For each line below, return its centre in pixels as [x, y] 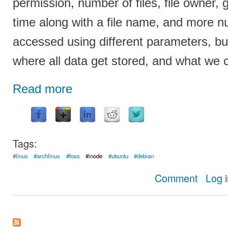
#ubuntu [118, 155]
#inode [94, 155]
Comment [176, 178]
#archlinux [47, 155]
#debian [144, 155]
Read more [42, 89]
